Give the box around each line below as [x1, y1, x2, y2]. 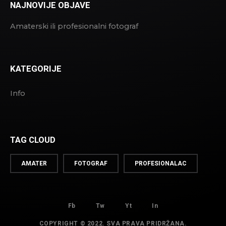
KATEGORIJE [10, 64, 62, 74]
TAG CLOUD [10, 135, 55, 145]
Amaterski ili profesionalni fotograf [10, 22, 138, 31]
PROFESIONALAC [135, 160, 187, 167]
